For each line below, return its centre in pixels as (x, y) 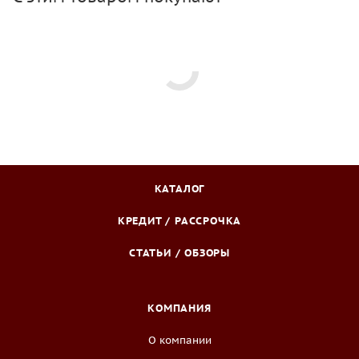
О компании (179, 340)
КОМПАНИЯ (179, 308)
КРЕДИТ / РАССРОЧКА (179, 221)
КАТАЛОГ (179, 189)
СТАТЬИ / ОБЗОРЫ (179, 253)
